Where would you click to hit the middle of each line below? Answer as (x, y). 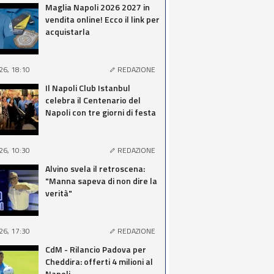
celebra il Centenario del (93, 100)
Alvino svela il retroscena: (95, 168)
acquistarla (68, 31)
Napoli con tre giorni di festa (101, 112)
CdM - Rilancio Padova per (96, 249)
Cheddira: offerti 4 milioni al (99, 261)
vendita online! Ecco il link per (102, 19)
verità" (59, 193)
